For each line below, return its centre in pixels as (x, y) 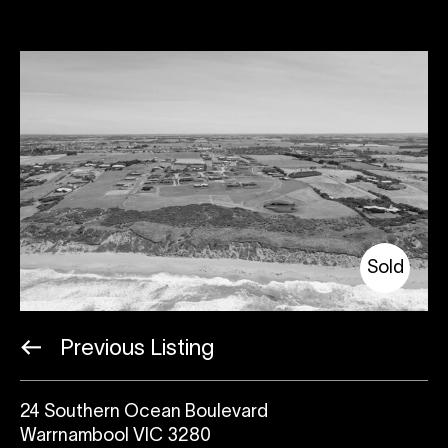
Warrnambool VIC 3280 (115, 436)
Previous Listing (134, 348)
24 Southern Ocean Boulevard (144, 412)
